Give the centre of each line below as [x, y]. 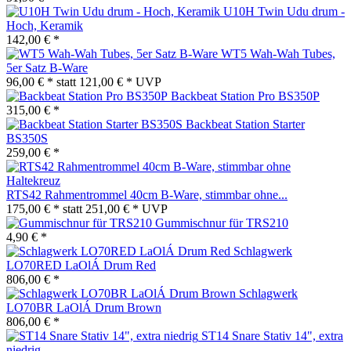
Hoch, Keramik [45, 25]
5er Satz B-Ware [47, 67]
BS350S [27, 138]
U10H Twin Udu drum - [284, 11]
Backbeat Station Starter [245, 124]
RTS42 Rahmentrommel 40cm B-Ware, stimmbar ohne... [147, 194]
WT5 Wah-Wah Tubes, [278, 53]
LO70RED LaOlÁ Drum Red [81, 265]
